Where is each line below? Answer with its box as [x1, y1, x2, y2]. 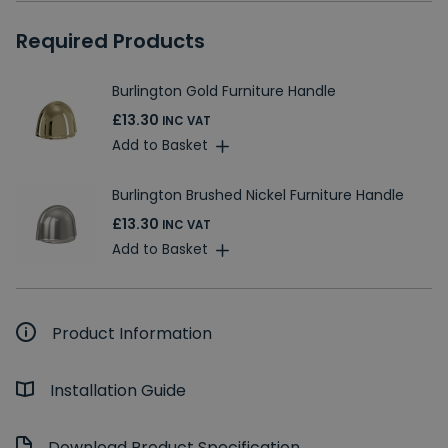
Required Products [16, 26, 205, 55]
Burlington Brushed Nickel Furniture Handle [112, 185, 404, 206]
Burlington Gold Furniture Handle [112, 81, 336, 102]
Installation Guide [50, 378, 186, 402]
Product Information [52, 321, 212, 345]
